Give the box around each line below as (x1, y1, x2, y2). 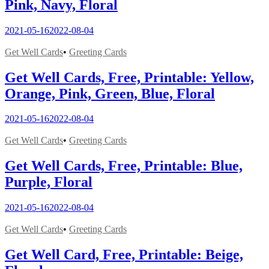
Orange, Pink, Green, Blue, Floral (5, 85, 215, 101)
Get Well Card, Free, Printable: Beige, (5, 247, 243, 263)
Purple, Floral (5, 174, 92, 190)
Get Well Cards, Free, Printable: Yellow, (5, 69, 254, 85)
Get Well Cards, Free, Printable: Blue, (5, 158, 243, 174)
